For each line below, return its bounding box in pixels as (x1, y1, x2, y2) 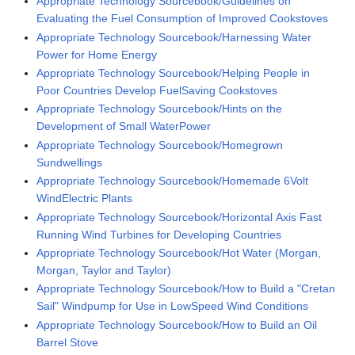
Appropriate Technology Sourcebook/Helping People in (36, 66, 311, 79)
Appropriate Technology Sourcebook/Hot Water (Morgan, (36, 246, 322, 259)
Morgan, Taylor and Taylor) (36, 263, 172, 277)
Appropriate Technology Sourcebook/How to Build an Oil (36, 318, 318, 331)
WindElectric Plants (36, 192, 133, 205)
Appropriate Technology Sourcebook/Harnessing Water (36, 30, 312, 44)
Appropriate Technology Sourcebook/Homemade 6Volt (36, 174, 309, 188)
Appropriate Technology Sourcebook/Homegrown (36, 138, 284, 151)
